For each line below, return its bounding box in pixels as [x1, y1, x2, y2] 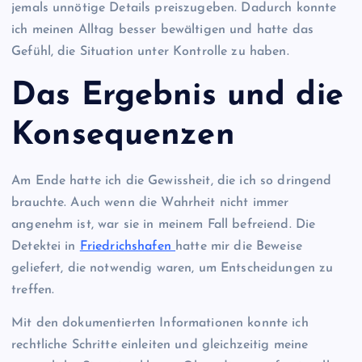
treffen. [11, 283, 55, 297]
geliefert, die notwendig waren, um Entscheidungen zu [11, 261, 334, 275]
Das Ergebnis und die [11, 80, 343, 113]
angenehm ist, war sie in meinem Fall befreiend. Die [11, 217, 316, 231]
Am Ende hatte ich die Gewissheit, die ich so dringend [11, 174, 332, 187]
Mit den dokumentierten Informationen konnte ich [11, 316, 309, 330]
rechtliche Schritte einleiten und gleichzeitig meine [11, 338, 309, 351]
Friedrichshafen [79, 239, 176, 253]
